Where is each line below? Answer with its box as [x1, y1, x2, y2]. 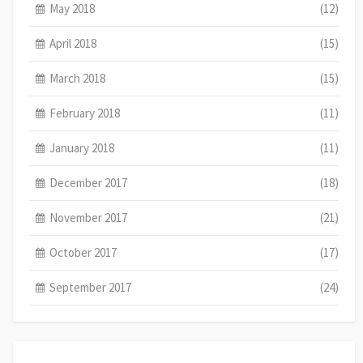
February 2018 [49, 105, 121, 121]
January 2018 [49, 139, 115, 156]
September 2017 [49, 279, 132, 295]
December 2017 [49, 174, 128, 190]
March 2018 [49, 70, 106, 86]
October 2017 [49, 244, 117, 260]
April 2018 [49, 35, 97, 51]
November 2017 [49, 209, 128, 225]
